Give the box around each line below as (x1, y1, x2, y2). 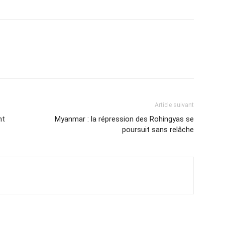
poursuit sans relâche (122, 125, 194, 134)
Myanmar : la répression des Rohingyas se (55, 115, 194, 124)
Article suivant (155, 101, 194, 108)
